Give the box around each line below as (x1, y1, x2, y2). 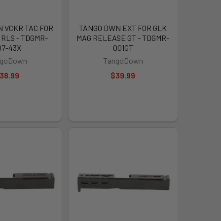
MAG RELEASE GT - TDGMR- (76, 33, 170, 42)
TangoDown (103, 55, 143, 65)
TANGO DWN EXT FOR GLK (79, 23, 167, 33)
